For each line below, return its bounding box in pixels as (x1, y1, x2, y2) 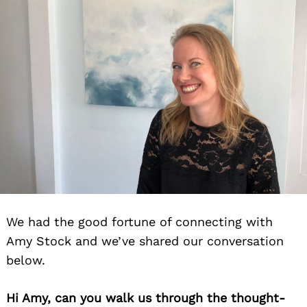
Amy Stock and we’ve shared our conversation (6, 233, 284, 248)
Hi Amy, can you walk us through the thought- (6, 290, 285, 305)
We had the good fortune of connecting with (6, 214, 273, 229)
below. (6, 252, 45, 267)
